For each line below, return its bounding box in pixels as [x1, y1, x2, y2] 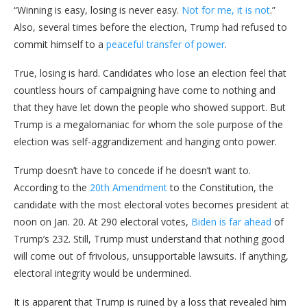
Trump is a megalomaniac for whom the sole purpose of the [14, 117, 283, 131]
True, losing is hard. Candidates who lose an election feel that [14, 66, 286, 79]
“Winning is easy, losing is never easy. [14, 3, 182, 16]
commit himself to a [14, 37, 106, 51]
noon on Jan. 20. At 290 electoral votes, [14, 214, 191, 228]
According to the [14, 180, 87, 194]
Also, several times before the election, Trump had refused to [14, 20, 287, 34]
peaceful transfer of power [106, 37, 225, 51]
